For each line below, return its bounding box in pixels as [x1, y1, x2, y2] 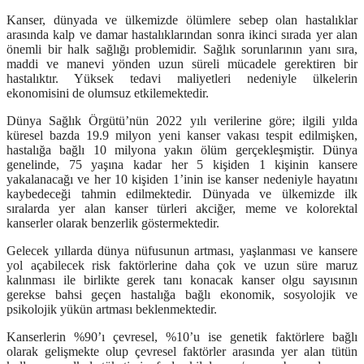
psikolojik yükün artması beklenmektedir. [6, 302, 220, 317]
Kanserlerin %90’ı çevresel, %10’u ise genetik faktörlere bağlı [6, 330, 357, 344]
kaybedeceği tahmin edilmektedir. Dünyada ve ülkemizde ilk [6, 187, 357, 201]
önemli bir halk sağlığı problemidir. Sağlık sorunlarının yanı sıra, [6, 42, 357, 57]
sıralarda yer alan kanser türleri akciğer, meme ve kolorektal [6, 201, 357, 216]
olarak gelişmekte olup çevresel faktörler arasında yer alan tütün [6, 344, 357, 359]
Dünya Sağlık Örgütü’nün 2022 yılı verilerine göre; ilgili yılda [6, 114, 357, 128]
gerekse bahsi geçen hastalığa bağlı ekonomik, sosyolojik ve [6, 288, 357, 302]
